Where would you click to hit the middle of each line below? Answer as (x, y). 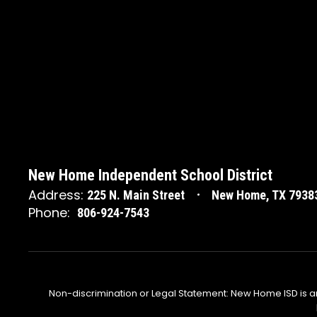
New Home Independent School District (150, 175)
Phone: (49, 212)
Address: (56, 195)
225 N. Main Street (136, 195)
